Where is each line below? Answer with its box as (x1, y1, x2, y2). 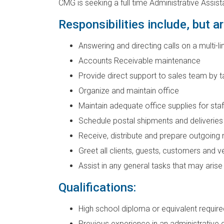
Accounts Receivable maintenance (78, 56, 200, 65)
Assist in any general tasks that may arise (78, 161, 222, 170)
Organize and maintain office (78, 86, 179, 95)
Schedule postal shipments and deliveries (78, 116, 223, 125)
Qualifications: (58, 180, 136, 194)
